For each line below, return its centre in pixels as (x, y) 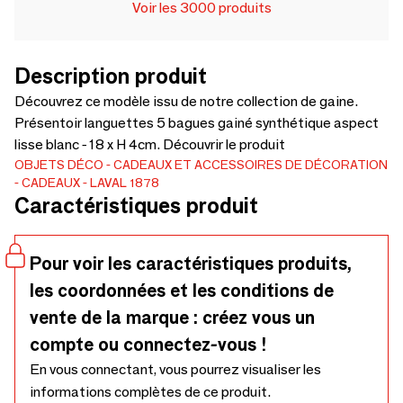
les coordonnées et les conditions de (182, 291)
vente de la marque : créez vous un (172, 318)
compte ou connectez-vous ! (148, 345)
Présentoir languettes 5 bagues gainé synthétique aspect (197, 123)
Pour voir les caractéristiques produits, (191, 264)
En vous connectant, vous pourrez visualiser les (175, 369)
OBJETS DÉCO (59, 165)
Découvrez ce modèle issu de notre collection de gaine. (186, 101)
